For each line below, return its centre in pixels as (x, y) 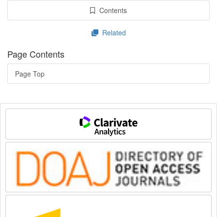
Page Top (30, 74)
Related (113, 32)
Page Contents (36, 54)
